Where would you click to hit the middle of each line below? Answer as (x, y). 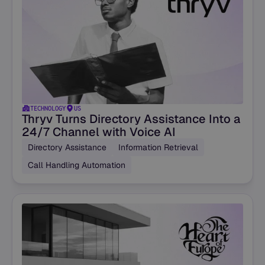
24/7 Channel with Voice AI (99, 132)
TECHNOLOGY (48, 109)
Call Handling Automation (77, 165)
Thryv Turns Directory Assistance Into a (131, 119)
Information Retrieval (158, 148)
